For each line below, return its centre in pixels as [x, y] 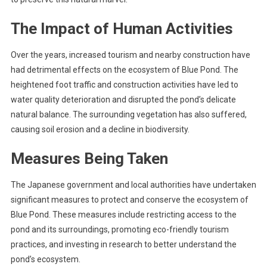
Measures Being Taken [89, 158]
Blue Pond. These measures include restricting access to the [123, 214]
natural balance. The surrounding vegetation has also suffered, [128, 114]
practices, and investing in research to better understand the [123, 244]
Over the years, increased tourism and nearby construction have [130, 55]
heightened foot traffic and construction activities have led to [124, 84]
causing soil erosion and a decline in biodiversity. [100, 129]
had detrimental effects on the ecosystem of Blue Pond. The [124, 69]
